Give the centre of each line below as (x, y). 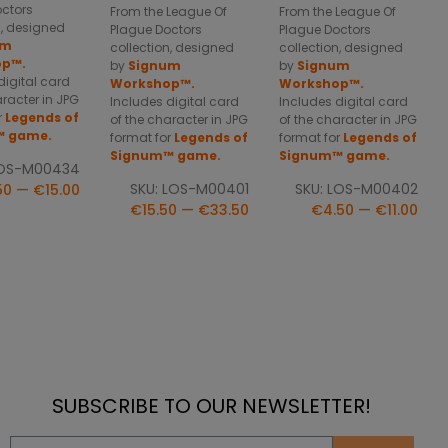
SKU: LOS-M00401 (189, 189)
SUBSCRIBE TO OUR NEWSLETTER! (212, 405)
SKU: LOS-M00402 (356, 189)
